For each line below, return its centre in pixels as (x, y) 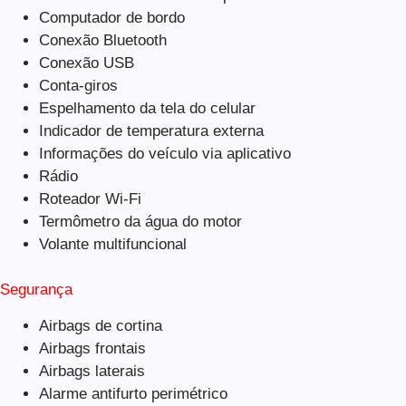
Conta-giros (78, 85)
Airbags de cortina (100, 326)
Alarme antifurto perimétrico (133, 394)
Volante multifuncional (112, 244)
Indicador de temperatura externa (151, 130)
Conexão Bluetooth (102, 40)
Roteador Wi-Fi (90, 198)
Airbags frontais (92, 349)
